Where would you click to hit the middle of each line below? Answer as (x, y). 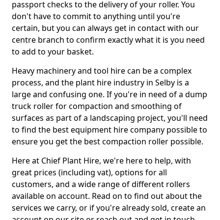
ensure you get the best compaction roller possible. (108, 142)
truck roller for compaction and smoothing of (97, 106)
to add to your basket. (53, 52)
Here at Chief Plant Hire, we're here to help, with (101, 161)
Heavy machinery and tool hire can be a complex (102, 71)
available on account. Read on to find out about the (107, 196)
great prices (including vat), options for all (89, 173)
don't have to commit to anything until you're (96, 16)
